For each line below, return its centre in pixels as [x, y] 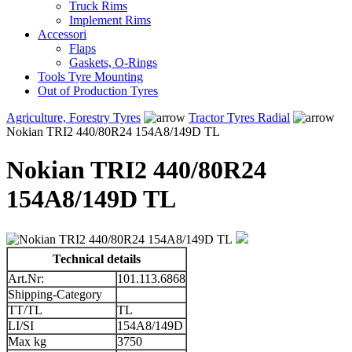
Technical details [97, 258]
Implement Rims [110, 20]
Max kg [27, 341]
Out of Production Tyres [98, 90]
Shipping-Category [55, 294]
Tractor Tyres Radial [239, 117]
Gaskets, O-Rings [113, 62]
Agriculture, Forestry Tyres [73, 117]
